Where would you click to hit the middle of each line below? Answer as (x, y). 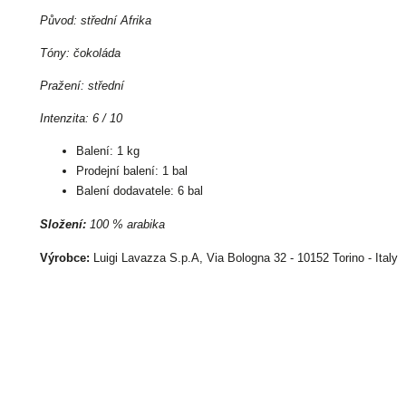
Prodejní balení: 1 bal (132, 171)
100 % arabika (126, 224)
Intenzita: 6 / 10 (81, 118)
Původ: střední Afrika (96, 20)
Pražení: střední (82, 86)
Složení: (63, 224)
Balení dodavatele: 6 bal (140, 191)
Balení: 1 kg (108, 151)
